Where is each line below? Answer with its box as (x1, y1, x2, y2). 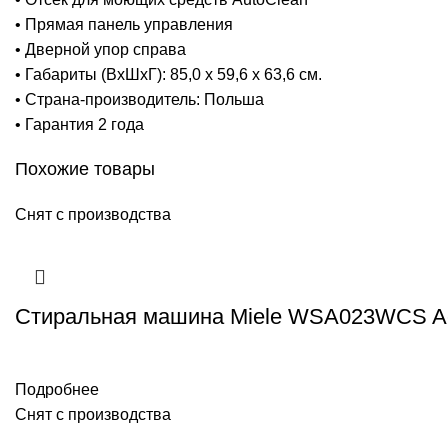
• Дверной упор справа (15, 40, 186, 58)
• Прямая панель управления (15, 15, 233, 33)
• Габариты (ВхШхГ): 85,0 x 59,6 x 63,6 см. (15, 65, 322, 83)
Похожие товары (15, 158, 155, 179)
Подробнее (15, 380, 99, 398)
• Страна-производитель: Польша (15, 90, 264, 108)
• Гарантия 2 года (15, 115, 144, 133)
